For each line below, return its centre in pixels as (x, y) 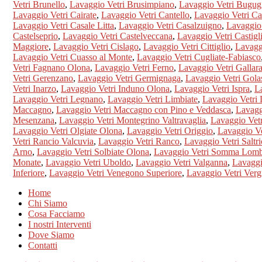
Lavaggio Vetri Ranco (139, 141)
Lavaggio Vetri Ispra (212, 88)
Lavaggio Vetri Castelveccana (118, 36)
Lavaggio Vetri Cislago (96, 46)
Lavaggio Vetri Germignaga (129, 78)
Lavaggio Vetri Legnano (58, 99)
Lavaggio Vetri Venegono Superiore (116, 173)
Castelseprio (35, 36)
